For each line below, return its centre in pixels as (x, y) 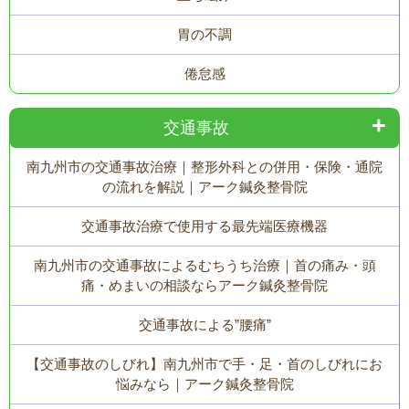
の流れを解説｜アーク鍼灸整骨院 (204, 186)
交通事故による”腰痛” (204, 324)
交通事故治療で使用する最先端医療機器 (204, 225)
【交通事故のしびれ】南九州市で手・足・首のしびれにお (204, 363)
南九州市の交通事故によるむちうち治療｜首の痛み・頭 (204, 265)
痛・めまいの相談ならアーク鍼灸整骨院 (204, 285)
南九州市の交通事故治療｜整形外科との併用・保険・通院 (204, 166)
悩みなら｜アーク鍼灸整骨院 (204, 383)
